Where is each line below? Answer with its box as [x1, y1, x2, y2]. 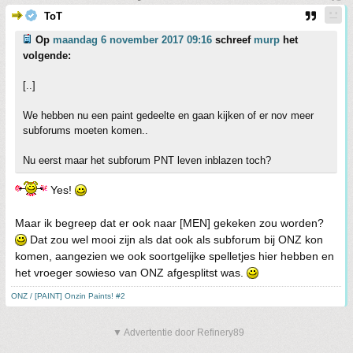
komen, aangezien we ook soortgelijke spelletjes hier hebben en [15, 250, 334, 262]
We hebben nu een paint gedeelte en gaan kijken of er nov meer [23, 110, 314, 121]
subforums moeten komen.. [23, 124, 148, 136]
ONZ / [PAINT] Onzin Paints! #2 [11, 292, 125, 300]
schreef [212, 34, 254, 46]
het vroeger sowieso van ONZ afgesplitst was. [15, 266, 247, 279]
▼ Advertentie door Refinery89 [113, 327, 244, 338]
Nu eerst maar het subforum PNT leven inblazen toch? [23, 154, 271, 166]
